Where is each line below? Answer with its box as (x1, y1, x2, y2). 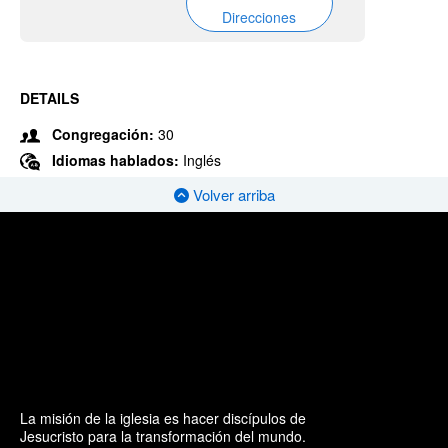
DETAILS (20, 88, 79, 108)
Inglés (183, 150, 221, 170)
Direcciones (222, 7, 297, 27)
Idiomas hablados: (52, 150, 183, 170)
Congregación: (52, 124, 154, 144)
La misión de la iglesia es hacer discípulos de (20, 407, 306, 428)
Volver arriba (188, 184, 275, 206)
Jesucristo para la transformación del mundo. (20, 425, 306, 446)
